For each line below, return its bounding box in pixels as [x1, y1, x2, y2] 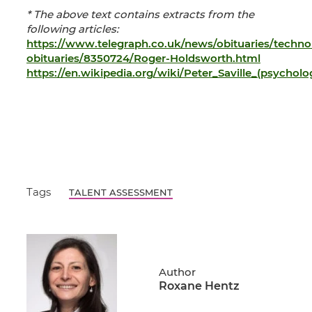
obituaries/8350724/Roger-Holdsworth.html [26, 51, 260, 65]
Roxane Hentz [159, 279, 240, 293]
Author [159, 265, 196, 279]
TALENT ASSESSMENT [68, 186, 173, 198]
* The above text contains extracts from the [26, 7, 254, 21]
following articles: [26, 22, 121, 36]
